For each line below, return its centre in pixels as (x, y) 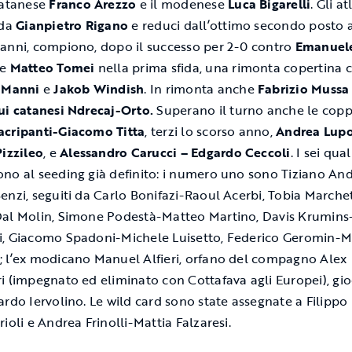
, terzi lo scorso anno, (211, 131)
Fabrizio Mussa (304, 89)
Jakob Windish (99, 89)
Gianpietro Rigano (72, 25)
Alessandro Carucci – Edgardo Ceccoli (175, 152)
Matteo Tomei (52, 68)
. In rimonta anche (201, 89)
